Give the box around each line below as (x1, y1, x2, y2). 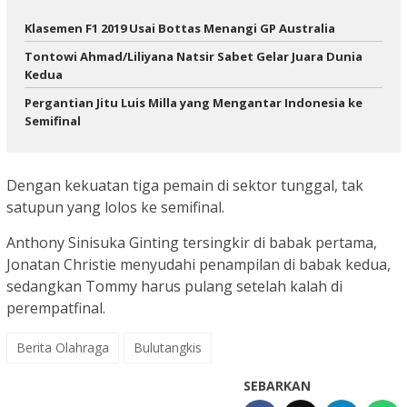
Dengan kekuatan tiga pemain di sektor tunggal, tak (6, 175, 363, 196)
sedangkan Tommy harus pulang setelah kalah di (6, 276, 342, 297)
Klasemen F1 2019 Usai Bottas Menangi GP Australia (25, 19, 335, 36)
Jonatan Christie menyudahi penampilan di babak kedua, (6, 254, 391, 275)
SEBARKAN (243, 377, 311, 395)
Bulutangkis (134, 339, 202, 357)
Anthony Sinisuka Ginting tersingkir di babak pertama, (6, 233, 377, 253)
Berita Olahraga (16, 339, 109, 357)
